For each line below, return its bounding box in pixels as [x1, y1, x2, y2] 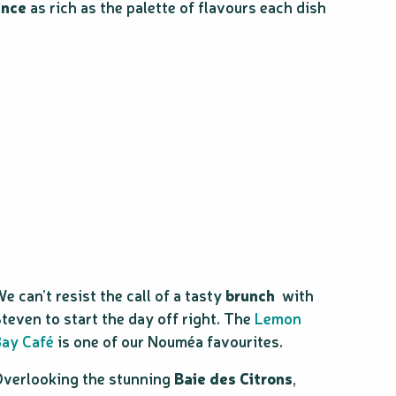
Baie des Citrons [174, 368, 293, 388]
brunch [225, 285, 275, 305]
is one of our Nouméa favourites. [54, 331, 283, 351]
